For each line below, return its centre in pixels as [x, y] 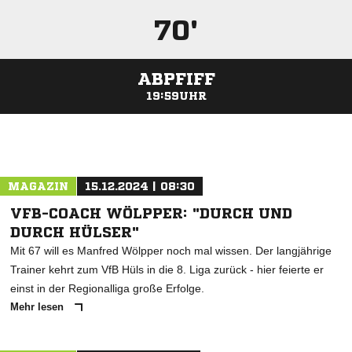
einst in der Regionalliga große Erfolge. [107, 288]
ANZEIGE [176, 121]
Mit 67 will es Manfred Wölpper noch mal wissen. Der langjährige [171, 251]
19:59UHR [176, 96]
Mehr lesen [38, 307]
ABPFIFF [176, 79]
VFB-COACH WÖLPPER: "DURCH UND [151, 213]
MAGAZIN [38, 186]
